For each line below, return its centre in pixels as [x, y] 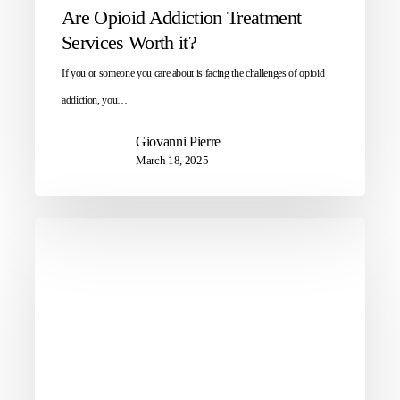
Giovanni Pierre [178, 142]
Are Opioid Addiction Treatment [182, 18]
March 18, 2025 [172, 161]
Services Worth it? [129, 43]
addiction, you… [95, 100]
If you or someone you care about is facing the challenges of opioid [193, 74]
